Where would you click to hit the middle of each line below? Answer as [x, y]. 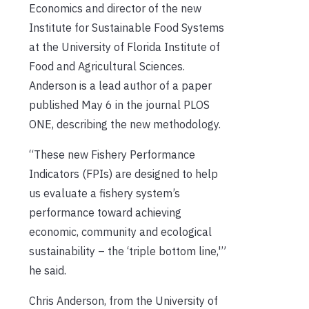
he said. [48, 270]
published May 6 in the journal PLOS [119, 104]
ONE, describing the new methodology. [125, 124]
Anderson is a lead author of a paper [120, 85]
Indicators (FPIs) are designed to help [123, 173]
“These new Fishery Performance [112, 154]
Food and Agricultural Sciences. [107, 66]
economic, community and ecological [120, 231]
